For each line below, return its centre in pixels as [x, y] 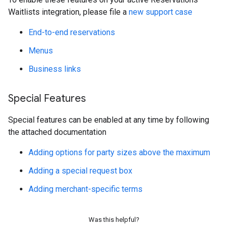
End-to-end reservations [72, 33]
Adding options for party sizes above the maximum [119, 153]
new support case [161, 12]
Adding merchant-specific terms [85, 189]
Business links [55, 69]
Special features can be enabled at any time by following [109, 120]
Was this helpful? [114, 220]
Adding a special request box [80, 171]
